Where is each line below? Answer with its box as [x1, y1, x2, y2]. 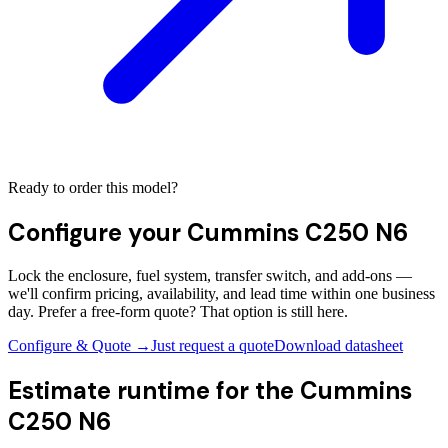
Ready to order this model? [8, 178, 178, 196]
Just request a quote [151, 337, 274, 355]
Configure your [8, 216, 187, 248]
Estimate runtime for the [8, 375, 300, 407]
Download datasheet [274, 337, 403, 355]
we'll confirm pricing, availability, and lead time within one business [8, 285, 435, 303]
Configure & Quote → [8, 337, 151, 355]
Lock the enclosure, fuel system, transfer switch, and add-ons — [8, 267, 412, 285]
